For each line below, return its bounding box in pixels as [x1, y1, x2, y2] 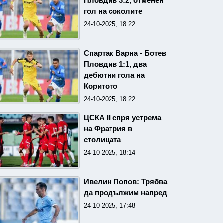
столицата [83, 135, 121, 144]
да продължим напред [83, 188, 167, 197]
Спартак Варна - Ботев [83, 49, 166, 57]
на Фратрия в [83, 124, 132, 133]
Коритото [83, 82, 117, 90]
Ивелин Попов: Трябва [83, 177, 167, 186]
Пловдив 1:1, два [83, 60, 147, 68]
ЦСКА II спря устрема [83, 113, 161, 122]
